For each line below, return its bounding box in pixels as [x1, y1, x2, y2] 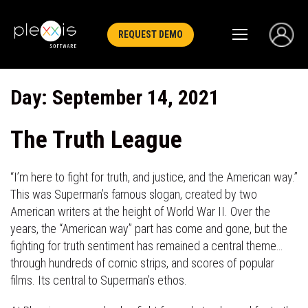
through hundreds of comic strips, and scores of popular [10, 255, 274, 270]
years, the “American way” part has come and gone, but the [10, 221, 287, 236]
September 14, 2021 [52, 85, 219, 109]
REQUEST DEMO [118, 29, 183, 40]
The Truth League [10, 126, 182, 154]
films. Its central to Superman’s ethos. [10, 272, 187, 287]
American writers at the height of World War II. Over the [10, 203, 270, 219]
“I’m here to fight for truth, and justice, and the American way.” [10, 169, 298, 184]
